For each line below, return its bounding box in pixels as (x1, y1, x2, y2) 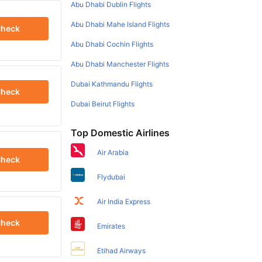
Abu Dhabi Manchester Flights (71, 59, 170, 68)
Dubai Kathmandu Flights (71, 79, 153, 88)
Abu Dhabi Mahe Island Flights (71, 19, 170, 29)
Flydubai (97, 172, 126, 181)
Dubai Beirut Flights (71, 99, 135, 108)
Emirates (97, 221, 126, 230)
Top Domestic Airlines (71, 126, 170, 139)
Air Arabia (97, 147, 129, 157)
